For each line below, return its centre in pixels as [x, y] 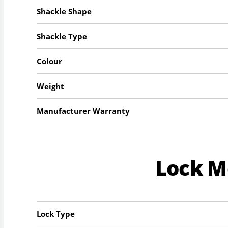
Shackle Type [62, 36]
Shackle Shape [64, 11]
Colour [50, 61]
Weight [51, 86]
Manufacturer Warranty [83, 111]
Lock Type [56, 213]
